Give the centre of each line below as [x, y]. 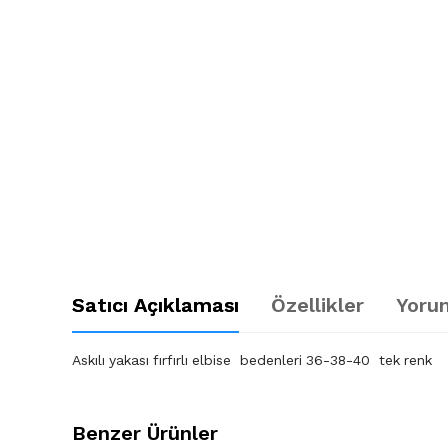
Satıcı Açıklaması [155, 305]
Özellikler [317, 305]
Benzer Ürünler [145, 433]
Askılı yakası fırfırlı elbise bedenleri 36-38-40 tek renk [254, 360]
